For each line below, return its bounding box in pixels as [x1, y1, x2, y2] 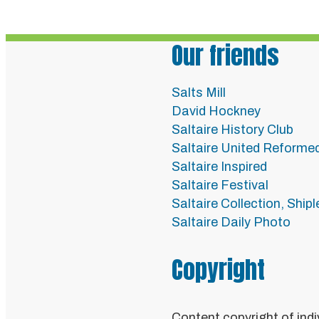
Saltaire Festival [172, 178, 268, 192]
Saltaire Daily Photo [172, 215, 291, 229]
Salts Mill [172, 85, 226, 100]
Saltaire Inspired [172, 159, 267, 174]
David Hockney [172, 104, 261, 118]
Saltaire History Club [172, 122, 293, 137]
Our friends [172, 37, 279, 73]
